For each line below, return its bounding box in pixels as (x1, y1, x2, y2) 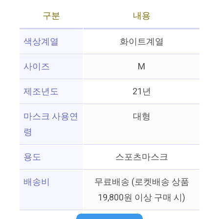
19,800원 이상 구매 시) (98, 191, 185, 205)
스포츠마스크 (115, 151, 168, 164)
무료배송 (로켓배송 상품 (94, 175, 189, 189)
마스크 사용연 (23, 110, 78, 124)
